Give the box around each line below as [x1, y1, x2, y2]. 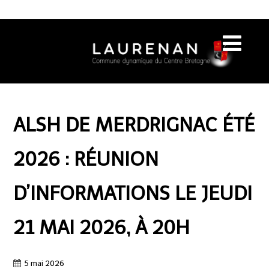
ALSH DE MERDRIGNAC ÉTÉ [13, 113, 255, 136]
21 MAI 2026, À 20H [13, 216, 190, 239]
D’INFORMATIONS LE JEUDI [13, 181, 252, 205]
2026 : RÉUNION [13, 147, 159, 171]
